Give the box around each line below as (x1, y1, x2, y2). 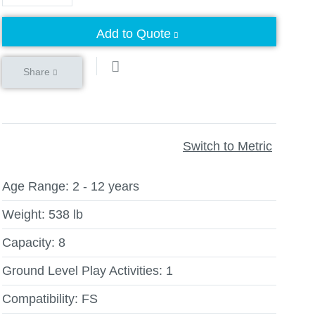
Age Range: (2, 179, 69, 193)
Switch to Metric (183, 139, 272, 153)
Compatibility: (2, 292, 78, 306)
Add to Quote (96, 27, 171, 41)
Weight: (2, 207, 45, 221)
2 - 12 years (72, 179, 139, 193)
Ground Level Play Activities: (2, 264, 162, 278)
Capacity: (2, 236, 55, 250)
